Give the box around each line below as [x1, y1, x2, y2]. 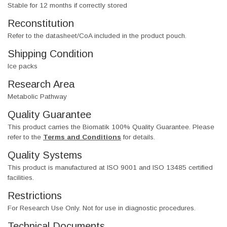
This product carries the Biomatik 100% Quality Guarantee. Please [8, 123, 214, 131]
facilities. [8, 174, 34, 182]
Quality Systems [8, 149, 82, 161]
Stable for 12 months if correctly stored [8, 2, 127, 10]
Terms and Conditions [43, 133, 121, 141]
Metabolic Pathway [8, 93, 67, 101]
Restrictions [8, 190, 62, 202]
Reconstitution [8, 18, 74, 29]
